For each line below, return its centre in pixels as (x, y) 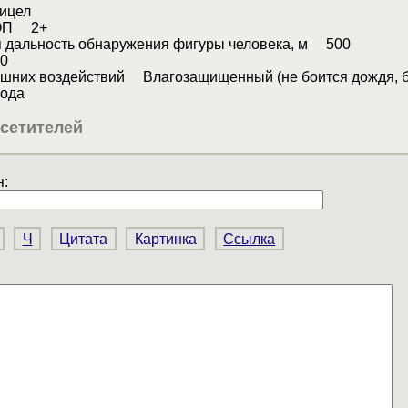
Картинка (165, 239)
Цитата (84, 239)
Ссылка (250, 239)
